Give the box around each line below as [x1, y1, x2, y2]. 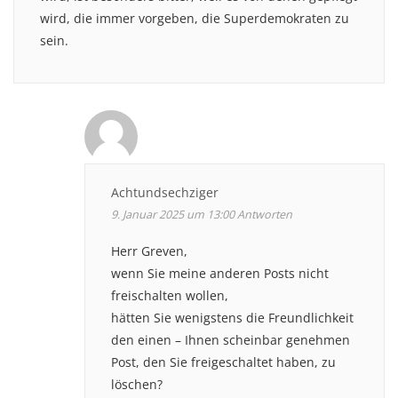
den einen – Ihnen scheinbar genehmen [111, 330, 350, 348]
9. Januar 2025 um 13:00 [111, 206, 235, 222]
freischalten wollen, [111, 286, 228, 304]
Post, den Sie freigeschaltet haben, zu [111, 353, 336, 370]
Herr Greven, [111, 242, 187, 259]
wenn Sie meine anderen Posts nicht [111, 264, 329, 282]
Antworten [237, 206, 292, 222]
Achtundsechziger [111, 183, 219, 201]
